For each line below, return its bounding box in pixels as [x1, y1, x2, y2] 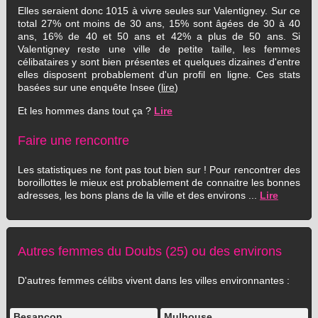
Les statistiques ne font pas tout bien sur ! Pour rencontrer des [17, 164, 300, 175]
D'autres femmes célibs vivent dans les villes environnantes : [17, 275, 290, 286]
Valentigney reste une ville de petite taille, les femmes [17, 43, 300, 55]
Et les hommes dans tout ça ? [17, 105, 154, 116]
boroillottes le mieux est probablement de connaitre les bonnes [17, 177, 300, 188]
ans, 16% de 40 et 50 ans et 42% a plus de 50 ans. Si [17, 31, 300, 42]
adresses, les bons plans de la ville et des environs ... [17, 190, 260, 201]
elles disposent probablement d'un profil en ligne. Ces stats [17, 69, 300, 80]
